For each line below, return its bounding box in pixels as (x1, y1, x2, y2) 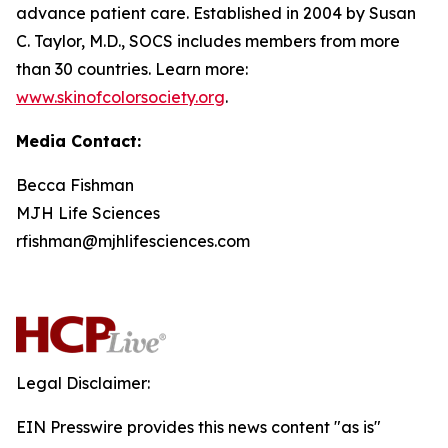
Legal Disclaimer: (16, 373, 150, 393)
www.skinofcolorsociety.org (16, 87, 225, 107)
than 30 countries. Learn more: (16, 59, 248, 79)
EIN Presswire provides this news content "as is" (16, 417, 381, 437)
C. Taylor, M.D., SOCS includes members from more (16, 31, 400, 51)
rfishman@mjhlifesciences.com (16, 231, 250, 251)
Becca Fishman (16, 175, 134, 195)
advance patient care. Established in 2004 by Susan (16, 3, 416, 23)
